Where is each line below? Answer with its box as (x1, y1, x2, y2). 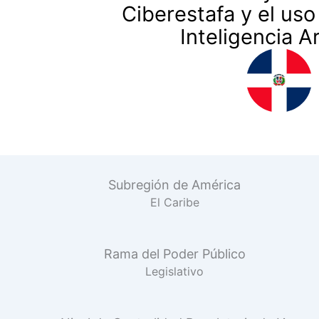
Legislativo (145, 264, 204, 278)
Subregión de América (108, 177, 241, 192)
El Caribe (150, 195, 199, 209)
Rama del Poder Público (103, 246, 246, 261)
